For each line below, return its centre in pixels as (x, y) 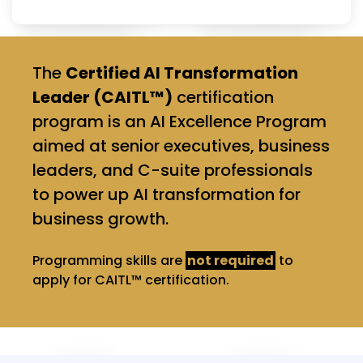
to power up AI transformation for (167, 194)
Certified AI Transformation (182, 73)
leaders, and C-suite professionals (173, 170)
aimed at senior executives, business (181, 145)
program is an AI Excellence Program (179, 121)
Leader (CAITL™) (102, 97)
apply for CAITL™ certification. (131, 280)
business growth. (100, 218)
